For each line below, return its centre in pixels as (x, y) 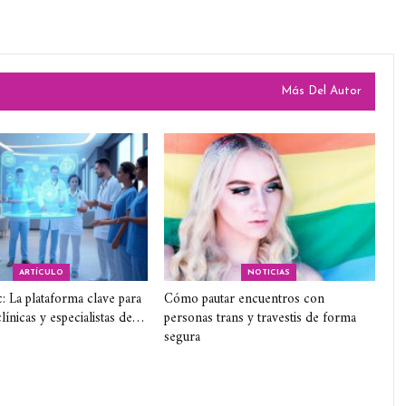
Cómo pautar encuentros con (245, 299)
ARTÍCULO (41, 272)
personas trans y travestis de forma (261, 318)
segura (183, 337)
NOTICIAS (268, 272)
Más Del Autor (321, 91)
